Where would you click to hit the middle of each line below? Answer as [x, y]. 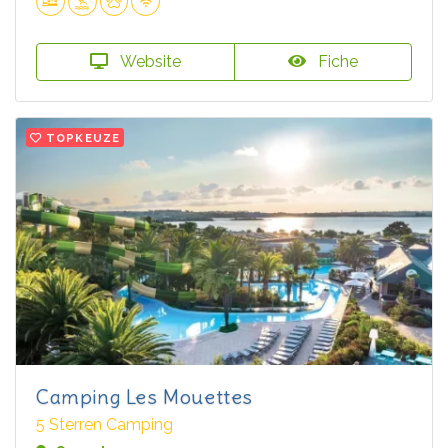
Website [148, 61]
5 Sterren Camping [104, 424]
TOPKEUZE [83, 137]
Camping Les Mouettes [144, 396]
